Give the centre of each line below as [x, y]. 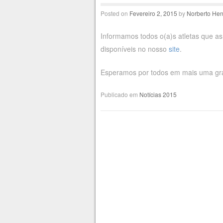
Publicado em [120, 95]
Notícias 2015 [158, 95]
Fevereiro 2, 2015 [153, 13]
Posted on [115, 13]
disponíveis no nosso [134, 49]
